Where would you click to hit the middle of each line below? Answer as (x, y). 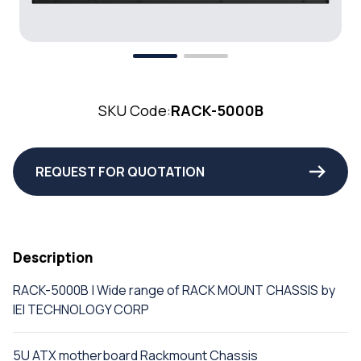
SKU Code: (134, 110)
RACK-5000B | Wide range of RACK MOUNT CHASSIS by (174, 290)
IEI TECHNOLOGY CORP (81, 309)
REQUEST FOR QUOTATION (120, 171)
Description (53, 257)
